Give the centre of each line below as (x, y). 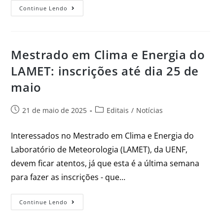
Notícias (150, 110)
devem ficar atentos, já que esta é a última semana (105, 164)
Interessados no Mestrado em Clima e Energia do (103, 136)
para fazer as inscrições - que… (68, 177)
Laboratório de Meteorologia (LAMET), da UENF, (99, 150)
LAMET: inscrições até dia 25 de (105, 71)
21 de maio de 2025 (55, 110)
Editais (118, 110)
